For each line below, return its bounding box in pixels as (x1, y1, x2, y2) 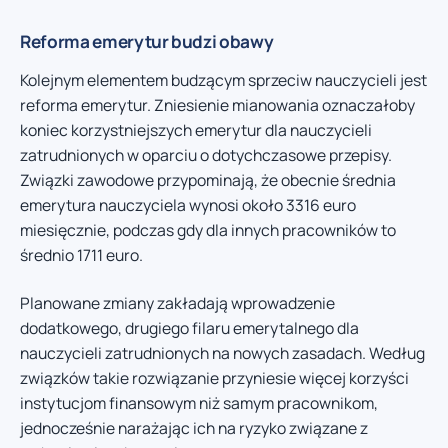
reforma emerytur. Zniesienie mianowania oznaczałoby (20, 94, 415, 117)
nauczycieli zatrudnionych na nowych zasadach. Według (20, 341, 425, 364)
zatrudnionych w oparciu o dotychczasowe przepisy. (20, 144, 392, 167)
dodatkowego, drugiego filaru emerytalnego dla (20, 316, 359, 339)
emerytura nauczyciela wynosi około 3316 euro (20, 194, 356, 217)
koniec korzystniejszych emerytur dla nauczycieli (20, 119, 372, 142)
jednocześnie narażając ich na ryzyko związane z (20, 416, 368, 439)
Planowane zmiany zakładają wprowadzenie (20, 291, 335, 314)
